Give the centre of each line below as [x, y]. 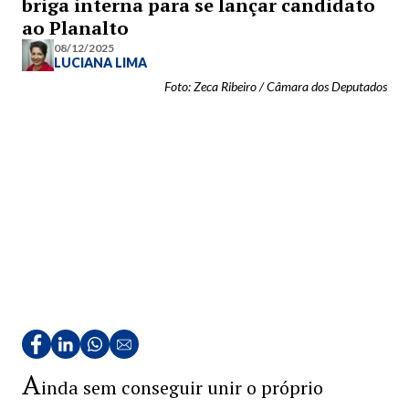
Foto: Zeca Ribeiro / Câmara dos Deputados [276, 86]
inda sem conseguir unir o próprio [182, 388]
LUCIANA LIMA [100, 62]
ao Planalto [75, 28]
